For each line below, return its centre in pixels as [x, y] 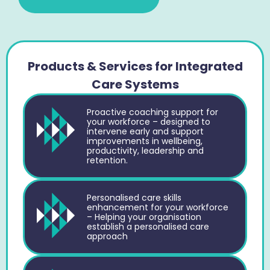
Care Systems [135, 84]
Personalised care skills [134, 197]
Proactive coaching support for [152, 112]
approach [107, 236]
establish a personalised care [148, 226]
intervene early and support [145, 131]
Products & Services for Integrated [135, 66]
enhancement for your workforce [157, 207]
